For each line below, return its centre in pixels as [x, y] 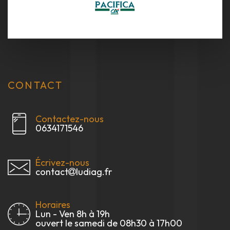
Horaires [53, 205]
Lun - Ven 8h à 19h [73, 214]
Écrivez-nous [62, 163]
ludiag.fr [94, 172]
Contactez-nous [70, 119]
